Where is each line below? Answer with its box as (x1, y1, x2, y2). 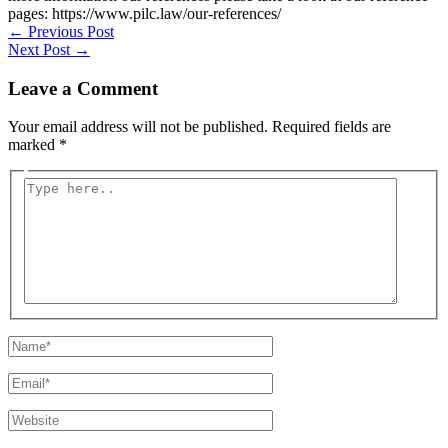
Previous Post (24, 22, 114, 40)
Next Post (8, 40, 74, 58)
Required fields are (272, 118, 391, 136)
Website (7, 408, 57, 426)
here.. (23, 194, 58, 212)
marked (8, 136, 59, 154)
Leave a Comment (8, 77, 158, 99)
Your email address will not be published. (8, 118, 268, 136)
